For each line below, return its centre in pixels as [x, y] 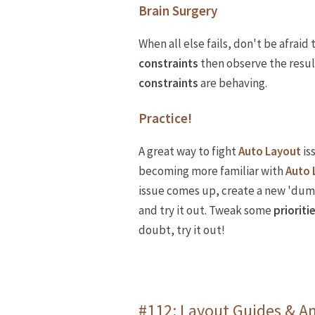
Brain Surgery [178, 11]
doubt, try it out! [182, 230]
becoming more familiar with [212, 171]
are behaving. [233, 83]
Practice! [165, 118]
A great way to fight [188, 151]
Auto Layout [270, 151]
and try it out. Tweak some [206, 210]
